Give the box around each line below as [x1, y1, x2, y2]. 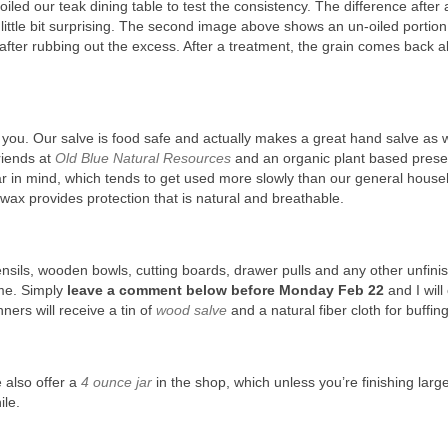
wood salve [156, 302, 227, 319]
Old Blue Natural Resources [55, 150, 231, 167]
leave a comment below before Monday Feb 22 [67, 282, 384, 299]
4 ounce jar [81, 374, 152, 391]
